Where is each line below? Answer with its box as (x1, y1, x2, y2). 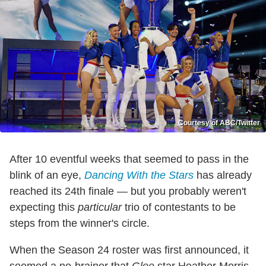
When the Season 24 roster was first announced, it (9, 244, 249, 256)
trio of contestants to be (122, 201, 236, 214)
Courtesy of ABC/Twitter (178, 119, 260, 128)
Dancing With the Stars (84, 169, 194, 182)
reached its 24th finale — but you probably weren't (9, 185, 246, 198)
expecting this (9, 201, 78, 214)
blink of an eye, (9, 169, 84, 182)
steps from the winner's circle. (9, 217, 150, 230)
